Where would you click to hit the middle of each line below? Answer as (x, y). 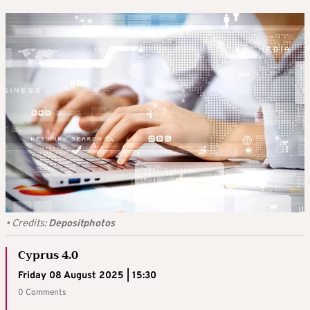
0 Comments (42, 293)
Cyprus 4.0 (48, 256)
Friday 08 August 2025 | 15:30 (87, 276)
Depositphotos (82, 224)
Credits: (30, 224)
